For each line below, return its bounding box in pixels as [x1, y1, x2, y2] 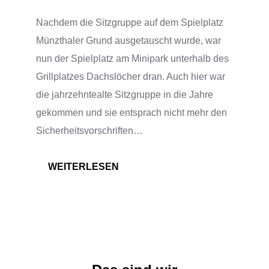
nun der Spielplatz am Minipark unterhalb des [36, 53, 229, 64]
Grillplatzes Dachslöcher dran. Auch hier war [36, 71, 225, 82]
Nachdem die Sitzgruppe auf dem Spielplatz [36, 17, 223, 28]
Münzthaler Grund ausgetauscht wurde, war [36, 35, 221, 46]
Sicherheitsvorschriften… [36, 125, 143, 136]
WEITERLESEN [48, 161, 119, 172]
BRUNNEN [118, 250, 168, 261]
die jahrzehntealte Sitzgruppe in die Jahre [36, 89, 213, 100]
